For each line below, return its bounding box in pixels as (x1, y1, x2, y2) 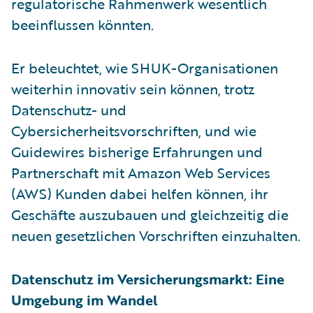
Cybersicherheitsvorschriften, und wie (11, 119, 256, 141)
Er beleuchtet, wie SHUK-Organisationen (11, 57, 278, 78)
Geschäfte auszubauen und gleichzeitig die (11, 203, 289, 225)
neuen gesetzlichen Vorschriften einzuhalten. (11, 224, 300, 246)
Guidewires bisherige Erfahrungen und (11, 140, 263, 162)
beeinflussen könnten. (11, 13, 154, 35)
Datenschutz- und (11, 99, 126, 120)
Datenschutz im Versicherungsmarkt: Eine (11, 268, 284, 289)
